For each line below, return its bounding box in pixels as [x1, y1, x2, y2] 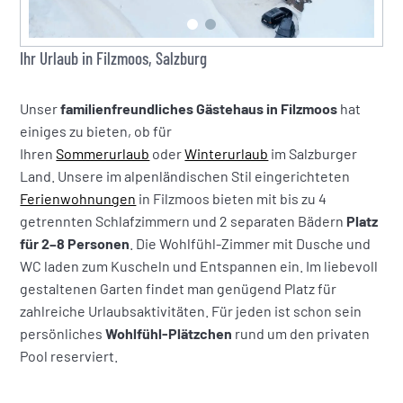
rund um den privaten [232, 325, 371, 343]
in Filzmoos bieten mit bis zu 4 [136, 190, 327, 208]
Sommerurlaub [56, 145, 150, 163]
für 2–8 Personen [20, 235, 130, 253]
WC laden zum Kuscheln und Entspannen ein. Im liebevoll [20, 257, 379, 275]
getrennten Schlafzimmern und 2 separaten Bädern [20, 212, 347, 230]
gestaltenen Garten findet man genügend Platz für [20, 280, 337, 298]
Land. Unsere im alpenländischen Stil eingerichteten [20, 167, 351, 185]
